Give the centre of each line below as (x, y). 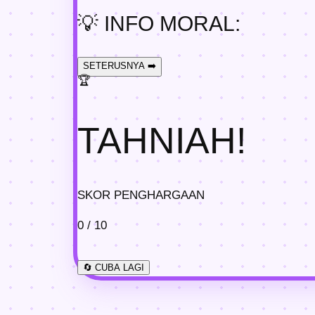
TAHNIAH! (162, 141)
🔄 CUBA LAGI (114, 268)
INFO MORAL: (169, 23)
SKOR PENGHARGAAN (141, 195)
